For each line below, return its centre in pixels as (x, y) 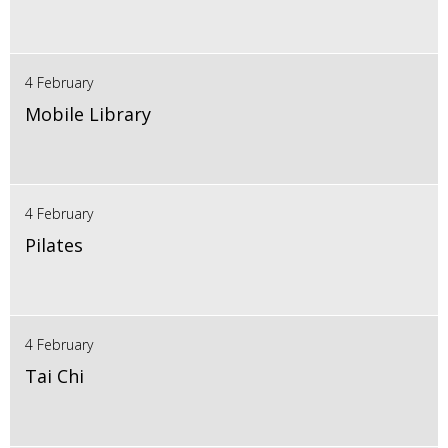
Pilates (54, 245)
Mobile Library (88, 114)
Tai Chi (54, 376)
